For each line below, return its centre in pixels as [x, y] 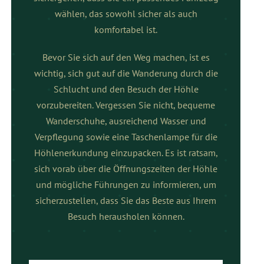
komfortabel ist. [126, 30]
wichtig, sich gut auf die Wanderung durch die [126, 73]
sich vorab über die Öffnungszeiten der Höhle [126, 169]
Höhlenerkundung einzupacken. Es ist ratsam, [126, 153]
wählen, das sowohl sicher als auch [126, 14]
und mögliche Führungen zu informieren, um [126, 185]
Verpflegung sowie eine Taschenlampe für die [126, 137]
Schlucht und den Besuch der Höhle [126, 89]
